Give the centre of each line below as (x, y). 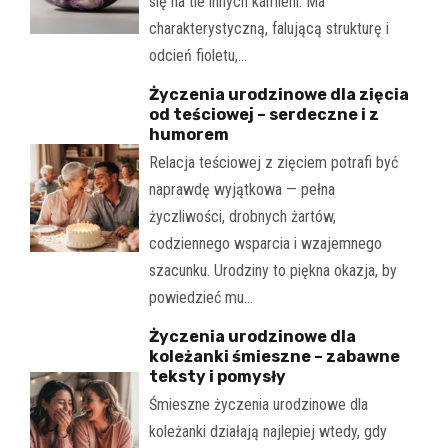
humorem (188, 135)
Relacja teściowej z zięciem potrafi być (273, 163)
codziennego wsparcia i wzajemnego (265, 244)
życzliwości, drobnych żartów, (242, 217)
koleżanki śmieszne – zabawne (274, 357)
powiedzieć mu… (200, 298)
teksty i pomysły (217, 377)
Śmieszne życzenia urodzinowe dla (258, 405)
